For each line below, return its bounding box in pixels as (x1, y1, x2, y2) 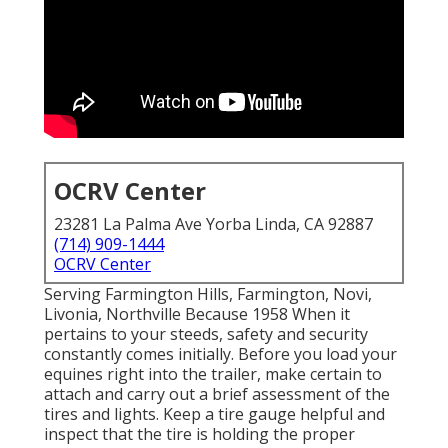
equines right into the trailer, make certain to (44, 363, 382, 386)
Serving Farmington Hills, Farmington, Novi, (44, 283, 372, 306)
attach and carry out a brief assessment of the (44, 383, 390, 406)
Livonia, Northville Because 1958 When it (44, 303, 350, 326)
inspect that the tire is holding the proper (44, 423, 355, 446)
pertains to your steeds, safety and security (44, 323, 368, 346)
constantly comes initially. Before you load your (44, 343, 397, 366)
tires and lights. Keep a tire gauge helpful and (44, 403, 385, 426)
